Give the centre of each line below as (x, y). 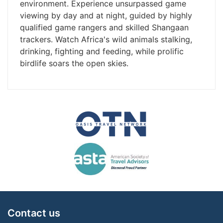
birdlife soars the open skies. (74, 63)
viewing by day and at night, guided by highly (106, 15)
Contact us (34, 213)
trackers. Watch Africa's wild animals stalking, (106, 39)
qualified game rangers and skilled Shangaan (104, 27)
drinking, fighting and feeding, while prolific (102, 51)
